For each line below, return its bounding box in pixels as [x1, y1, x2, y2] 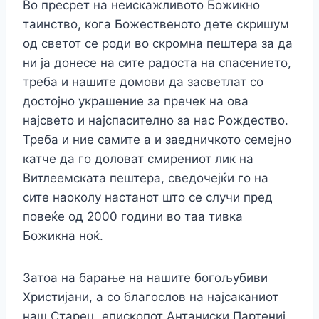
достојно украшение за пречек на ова [23, 93, 249, 108]
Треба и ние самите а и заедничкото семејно [23, 132, 291, 147]
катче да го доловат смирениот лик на [23, 151, 253, 166]
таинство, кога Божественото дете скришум [23, 16, 289, 31]
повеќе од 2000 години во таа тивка [23, 209, 243, 224]
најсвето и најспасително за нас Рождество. [23, 113, 288, 127]
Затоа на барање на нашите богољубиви [23, 270, 268, 285]
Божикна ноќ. [23, 228, 103, 243]
